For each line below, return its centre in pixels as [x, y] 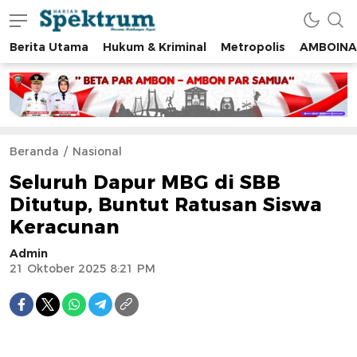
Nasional [97, 152]
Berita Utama [49, 47]
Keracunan [65, 227]
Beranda [34, 152]
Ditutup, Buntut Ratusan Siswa [166, 205]
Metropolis [253, 47]
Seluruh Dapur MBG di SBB [145, 182]
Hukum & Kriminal [155, 47]
